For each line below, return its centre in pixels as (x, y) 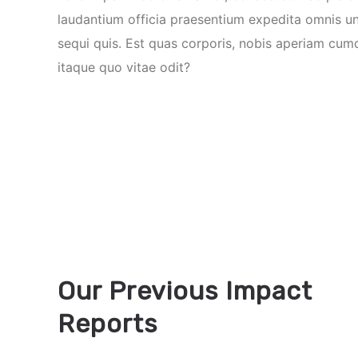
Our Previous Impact (185, 291)
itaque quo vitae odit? (124, 67)
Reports (107, 324)
